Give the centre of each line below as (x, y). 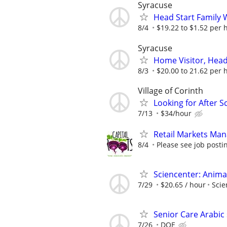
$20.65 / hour (183, 185)
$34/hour (176, 113)
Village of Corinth (171, 90)
